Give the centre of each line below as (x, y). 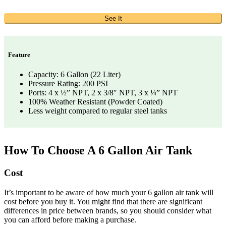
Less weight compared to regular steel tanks (98, 110)
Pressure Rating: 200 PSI (68, 83)
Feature (19, 54)
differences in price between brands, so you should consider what (108, 210)
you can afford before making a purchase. (70, 219)
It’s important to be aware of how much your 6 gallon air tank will (109, 192)
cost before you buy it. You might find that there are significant (103, 201)
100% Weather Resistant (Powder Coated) (95, 101)
